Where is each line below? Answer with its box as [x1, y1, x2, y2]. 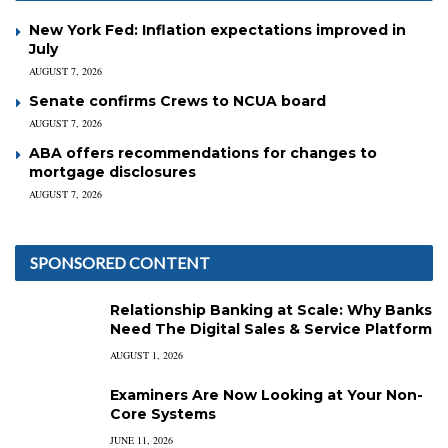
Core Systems [110, 404, 216, 423]
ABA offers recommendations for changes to [29, 143, 377, 162]
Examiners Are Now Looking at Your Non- [110, 385, 423, 404]
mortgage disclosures [29, 162, 196, 181]
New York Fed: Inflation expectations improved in [29, 20, 406, 39]
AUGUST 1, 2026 [110, 347, 183, 362]
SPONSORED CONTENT [30, 252, 210, 272]
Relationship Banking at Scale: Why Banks [110, 300, 432, 319]
